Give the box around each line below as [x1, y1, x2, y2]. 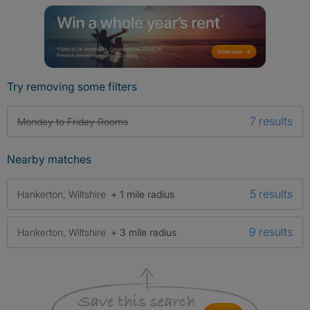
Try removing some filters [7, 80, 137, 94]
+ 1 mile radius [111, 188, 174, 200]
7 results [250, 114, 293, 129]
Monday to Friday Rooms [17, 116, 128, 128]
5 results [250, 187, 293, 201]
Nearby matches [7, 152, 91, 167]
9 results [249, 225, 293, 239]
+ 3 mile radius [111, 226, 176, 238]
